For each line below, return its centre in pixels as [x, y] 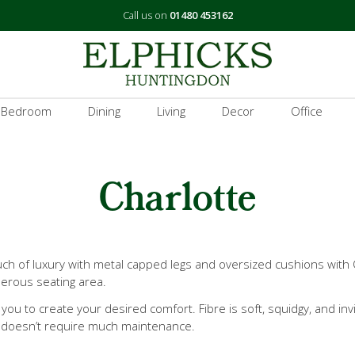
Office [306, 111]
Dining [104, 111]
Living [171, 111]
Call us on [146, 15]
